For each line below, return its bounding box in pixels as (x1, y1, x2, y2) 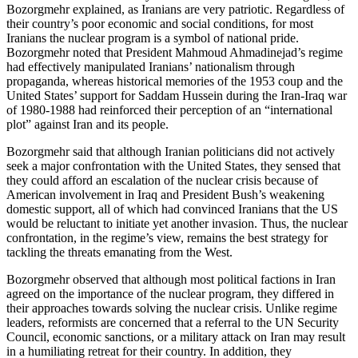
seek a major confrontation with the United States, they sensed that (6, 159, 340, 173)
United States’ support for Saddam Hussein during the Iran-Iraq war (6, 89, 347, 103)
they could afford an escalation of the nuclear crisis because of (6, 173, 318, 188)
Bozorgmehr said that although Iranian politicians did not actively (6, 145, 335, 159)
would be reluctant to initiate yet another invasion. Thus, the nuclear (6, 217, 348, 231)
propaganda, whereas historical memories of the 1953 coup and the (6, 74, 343, 89)
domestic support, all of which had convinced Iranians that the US (6, 202, 338, 217)
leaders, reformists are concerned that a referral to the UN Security (6, 316, 339, 330)
